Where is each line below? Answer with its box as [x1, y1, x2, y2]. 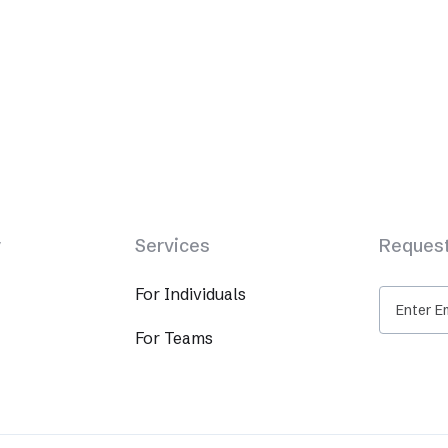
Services [134, 234, 210, 258]
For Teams [134, 328, 213, 349]
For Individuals [134, 284, 246, 305]
